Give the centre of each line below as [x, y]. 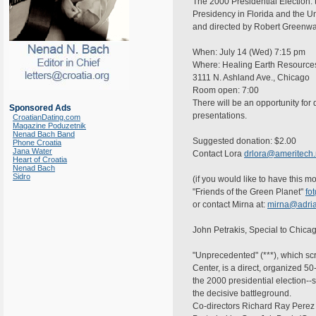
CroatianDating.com [47, 117]
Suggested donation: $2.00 [244, 141]
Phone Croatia [37, 142]
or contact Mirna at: [230, 205]
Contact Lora [218, 154]
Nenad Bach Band [44, 134]
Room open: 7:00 [226, 90]
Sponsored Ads [40, 108]
